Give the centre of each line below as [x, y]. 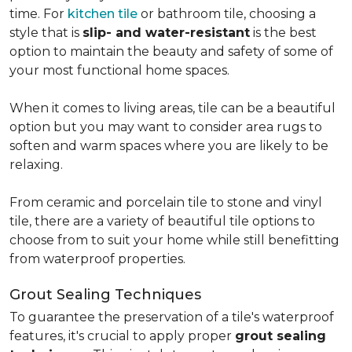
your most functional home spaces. [119, 70]
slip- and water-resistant [166, 33]
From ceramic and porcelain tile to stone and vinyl [166, 202]
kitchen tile [103, 14]
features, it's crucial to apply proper [122, 336]
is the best [283, 33]
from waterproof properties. [97, 259]
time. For [38, 14]
